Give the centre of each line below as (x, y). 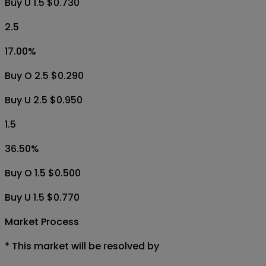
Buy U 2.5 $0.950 (44, 100)
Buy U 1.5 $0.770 (42, 197)
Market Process (42, 221)
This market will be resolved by (85, 246)
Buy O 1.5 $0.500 (43, 173)
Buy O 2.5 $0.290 (44, 75)
